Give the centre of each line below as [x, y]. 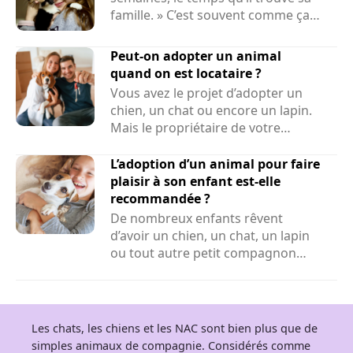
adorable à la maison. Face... [194, 270]
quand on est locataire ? [186, 73]
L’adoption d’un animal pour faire [215, 163]
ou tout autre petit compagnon [203, 253]
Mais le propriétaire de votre [195, 127]
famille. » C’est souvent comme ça [210, 15]
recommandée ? [160, 198]
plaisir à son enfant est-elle [195, 181]
